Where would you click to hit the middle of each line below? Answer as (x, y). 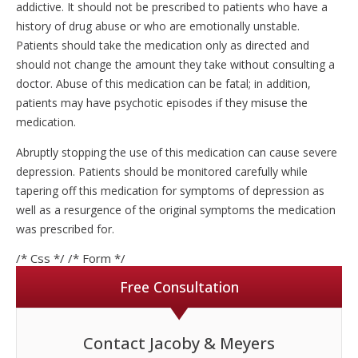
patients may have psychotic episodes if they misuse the (162, 103)
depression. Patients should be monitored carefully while (162, 171)
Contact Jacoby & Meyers (179, 343)
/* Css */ (42, 258)
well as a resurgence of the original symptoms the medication (176, 210)
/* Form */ (97, 258)
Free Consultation (179, 287)
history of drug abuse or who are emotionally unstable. (158, 26)
